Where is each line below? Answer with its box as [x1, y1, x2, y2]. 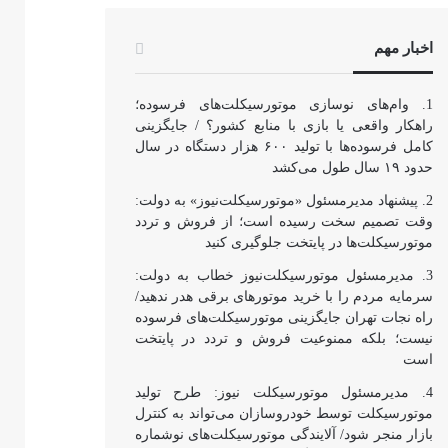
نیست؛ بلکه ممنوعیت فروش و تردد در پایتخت [134, 330, 433, 346]
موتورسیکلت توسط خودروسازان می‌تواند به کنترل [134, 405, 433, 421]
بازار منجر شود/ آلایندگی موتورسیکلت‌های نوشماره [134, 426, 433, 442]
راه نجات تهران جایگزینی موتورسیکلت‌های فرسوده [134, 309, 433, 325]
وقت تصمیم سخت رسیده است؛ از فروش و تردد [134, 213, 433, 229]
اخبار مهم [373, 39, 433, 56]
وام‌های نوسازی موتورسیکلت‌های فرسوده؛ [134, 96, 410, 112]
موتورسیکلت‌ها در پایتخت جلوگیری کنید [204, 234, 433, 250]
